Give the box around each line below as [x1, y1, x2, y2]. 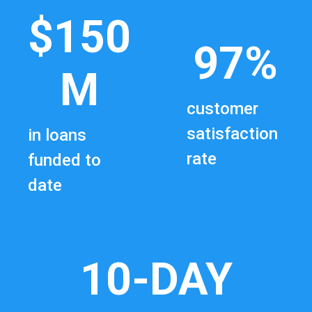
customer [187, 98, 258, 118]
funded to [28, 150, 101, 170]
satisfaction [187, 123, 278, 143]
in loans [28, 125, 86, 145]
